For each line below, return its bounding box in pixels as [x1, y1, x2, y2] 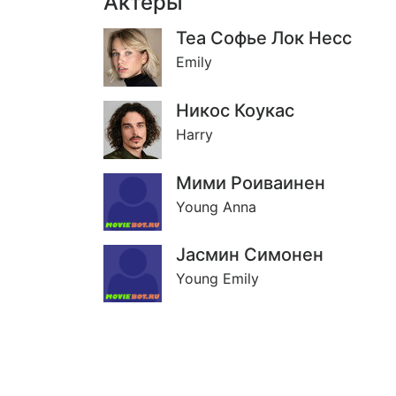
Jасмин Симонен [176, 243, 324, 265]
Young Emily [176, 269, 259, 287]
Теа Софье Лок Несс [176, 27, 352, 49]
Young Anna [176, 198, 256, 216]
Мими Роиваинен [176, 172, 325, 194]
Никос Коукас [176, 100, 294, 121]
